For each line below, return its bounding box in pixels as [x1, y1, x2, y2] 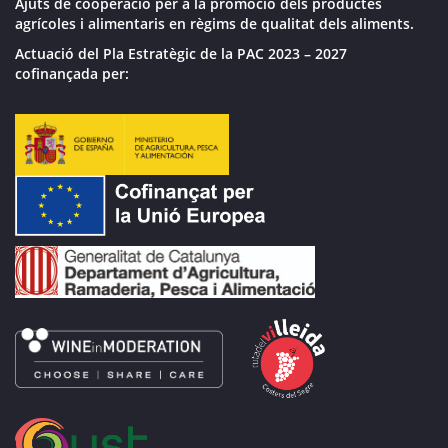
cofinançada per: [15, 64, 129, 84]
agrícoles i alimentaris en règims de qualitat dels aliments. [15, 14, 414, 34]
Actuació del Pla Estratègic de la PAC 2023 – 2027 [15, 44, 347, 64]
